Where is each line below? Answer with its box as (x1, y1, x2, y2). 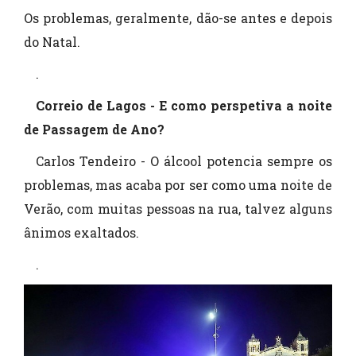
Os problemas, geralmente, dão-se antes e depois (24, 10, 332, 27)
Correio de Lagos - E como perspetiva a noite (36, 97, 332, 114)
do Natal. (24, 33, 80, 51)
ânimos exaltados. (24, 224, 139, 242)
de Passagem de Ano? (24, 121, 164, 138)
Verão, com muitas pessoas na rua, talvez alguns (24, 200, 332, 218)
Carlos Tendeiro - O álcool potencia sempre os (36, 153, 332, 170)
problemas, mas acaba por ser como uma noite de (24, 176, 332, 194)
